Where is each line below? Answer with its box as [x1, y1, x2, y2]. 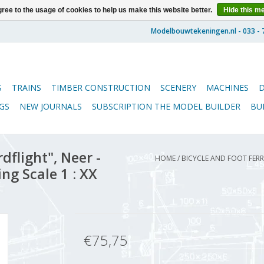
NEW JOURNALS [19, 101, 82, 112]
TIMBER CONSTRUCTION [51, 82, 150, 93]
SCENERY [160, 82, 196, 93]
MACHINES [206, 82, 249, 93]
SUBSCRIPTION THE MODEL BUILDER [92, 101, 240, 112]
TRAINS [12, 82, 41, 93]
